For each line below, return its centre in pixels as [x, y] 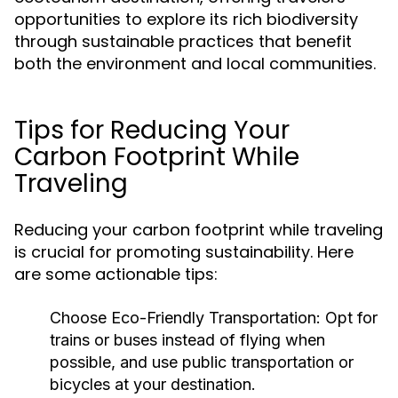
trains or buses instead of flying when [187, 340]
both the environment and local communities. [195, 64]
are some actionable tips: [116, 274]
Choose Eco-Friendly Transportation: [185, 318]
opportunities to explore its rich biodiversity [186, 19]
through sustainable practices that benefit [183, 41]
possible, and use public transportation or [202, 362]
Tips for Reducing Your [152, 130]
